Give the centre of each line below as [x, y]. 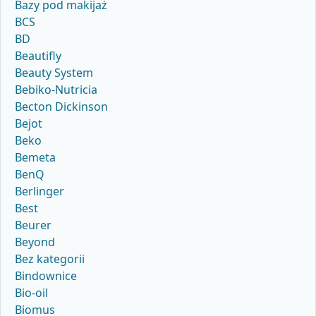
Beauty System [54, 73]
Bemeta [35, 158]
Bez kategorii [50, 259]
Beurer [33, 225]
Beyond [35, 242]
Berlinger [39, 192]
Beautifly [38, 56]
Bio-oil [31, 293]
